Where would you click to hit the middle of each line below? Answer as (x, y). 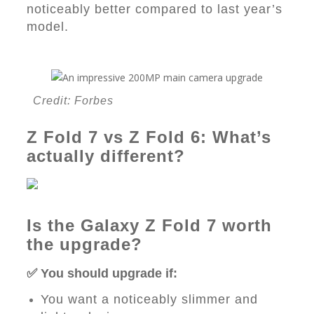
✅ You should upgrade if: (102, 273)
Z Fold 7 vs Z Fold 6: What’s (149, 137)
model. (48, 27)
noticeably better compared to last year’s (155, 9)
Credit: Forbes (73, 101)
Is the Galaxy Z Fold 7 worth (149, 225)
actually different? (106, 156)
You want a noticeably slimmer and (149, 299)
